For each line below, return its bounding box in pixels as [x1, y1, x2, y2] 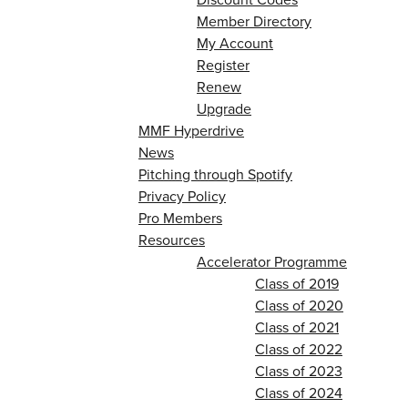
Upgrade [197, 98, 251, 119]
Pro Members [138, 208, 222, 229]
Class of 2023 [255, 361, 342, 382]
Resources [138, 229, 205, 250]
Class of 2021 [255, 317, 339, 338]
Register [197, 55, 250, 76]
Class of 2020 [255, 295, 343, 316]
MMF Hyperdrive [138, 120, 244, 141]
